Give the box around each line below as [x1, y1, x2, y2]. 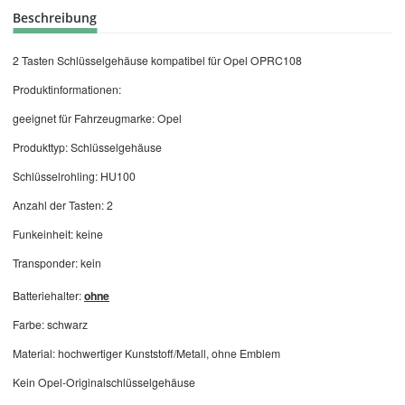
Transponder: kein [13, 254, 101, 270]
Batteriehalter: [13, 287, 84, 303]
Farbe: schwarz [13, 316, 88, 332]
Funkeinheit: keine [13, 225, 103, 241]
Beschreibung [13, 8, 97, 26]
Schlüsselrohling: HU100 [13, 167, 136, 184]
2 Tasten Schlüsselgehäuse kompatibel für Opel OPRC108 [13, 52, 302, 68]
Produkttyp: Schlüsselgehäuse [13, 138, 162, 155]
